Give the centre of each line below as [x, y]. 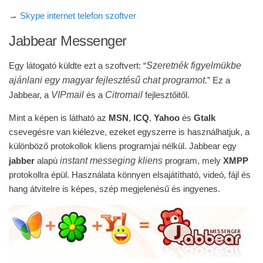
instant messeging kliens [111, 160]
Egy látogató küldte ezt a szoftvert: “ [77, 65]
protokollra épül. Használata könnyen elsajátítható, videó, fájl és [130, 175]
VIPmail [68, 95]
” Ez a [219, 80]
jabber [22, 161]
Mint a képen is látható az [59, 118]
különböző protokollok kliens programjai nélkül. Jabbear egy [123, 146]
